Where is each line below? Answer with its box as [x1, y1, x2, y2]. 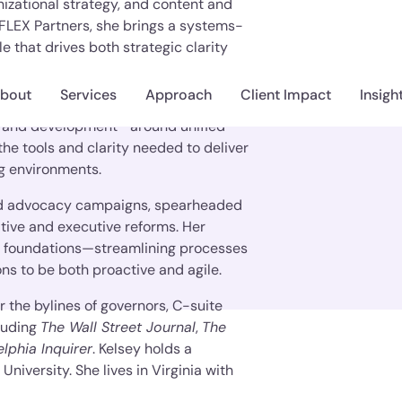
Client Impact [240, 84, 332, 104]
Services [60, 84, 118, 104]
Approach [145, 84, 213, 104]
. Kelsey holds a [92, 339, 193, 358]
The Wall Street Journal [40, 318, 197, 336]
